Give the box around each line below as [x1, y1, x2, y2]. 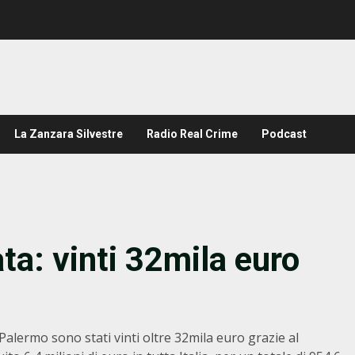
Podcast [261, 128, 307, 140]
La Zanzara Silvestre [14, 128, 123, 140]
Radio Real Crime [147, 128, 238, 140]
